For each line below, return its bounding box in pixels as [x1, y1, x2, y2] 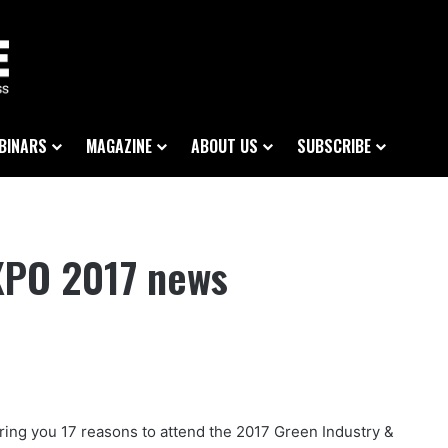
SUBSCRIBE [297, 134, 371, 159]
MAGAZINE [86, 134, 152, 159]
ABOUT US [191, 134, 258, 159]
